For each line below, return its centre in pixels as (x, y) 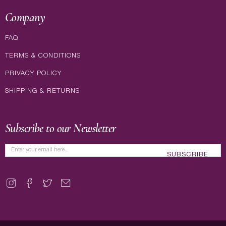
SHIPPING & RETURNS (42, 91)
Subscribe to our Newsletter (61, 129)
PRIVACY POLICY (33, 74)
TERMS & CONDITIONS (43, 56)
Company (25, 18)
